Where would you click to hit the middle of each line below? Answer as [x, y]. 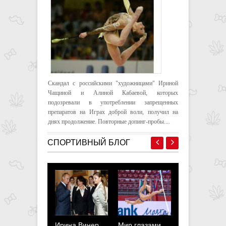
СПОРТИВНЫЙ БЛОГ [89, 142]
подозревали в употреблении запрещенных [113, 102]
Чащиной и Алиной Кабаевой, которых [113, 93]
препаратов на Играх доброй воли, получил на [113, 112]
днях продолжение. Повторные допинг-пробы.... [109, 121]
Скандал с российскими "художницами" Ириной [113, 83]
